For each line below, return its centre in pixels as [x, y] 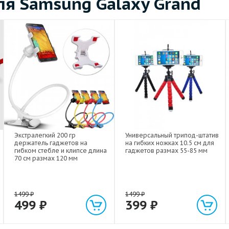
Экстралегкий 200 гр [45, 135]
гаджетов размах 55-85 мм [166, 151]
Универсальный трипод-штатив [172, 135]
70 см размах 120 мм [46, 158]
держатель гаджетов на [51, 143]
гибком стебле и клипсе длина [60, 151]
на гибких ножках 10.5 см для [169, 143]
